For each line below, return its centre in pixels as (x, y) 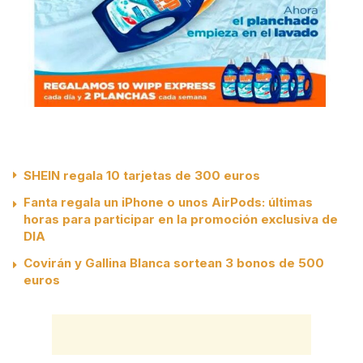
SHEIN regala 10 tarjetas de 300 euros (142, 176)
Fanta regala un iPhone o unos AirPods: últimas (168, 203)
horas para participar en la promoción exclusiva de (181, 220)
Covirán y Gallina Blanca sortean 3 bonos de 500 (174, 263)
